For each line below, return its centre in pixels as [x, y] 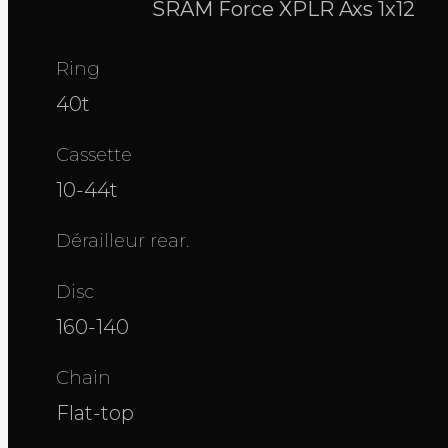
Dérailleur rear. [122, 241]
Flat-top [95, 413]
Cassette [94, 155]
